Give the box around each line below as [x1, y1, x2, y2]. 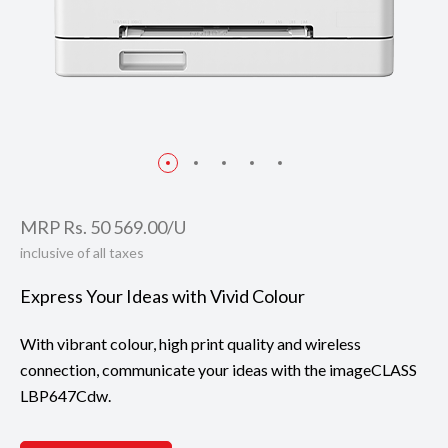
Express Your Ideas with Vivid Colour [20, 284, 305, 307]
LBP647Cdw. [20, 385, 111, 405]
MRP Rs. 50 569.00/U [20, 215, 186, 238]
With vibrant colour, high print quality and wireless [20, 333, 361, 353]
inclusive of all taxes [20, 243, 144, 261]
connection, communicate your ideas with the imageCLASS [20, 359, 417, 379]
